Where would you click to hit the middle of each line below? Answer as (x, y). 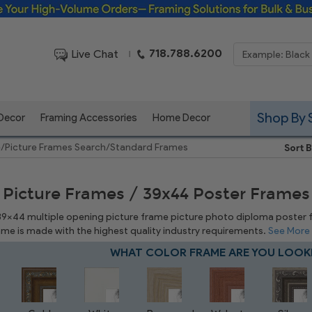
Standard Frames (149, 147)
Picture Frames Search (56, 147)
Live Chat (94, 54)
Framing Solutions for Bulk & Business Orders (156, 24)
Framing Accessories (89, 118)
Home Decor (181, 118)
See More (289, 231)
